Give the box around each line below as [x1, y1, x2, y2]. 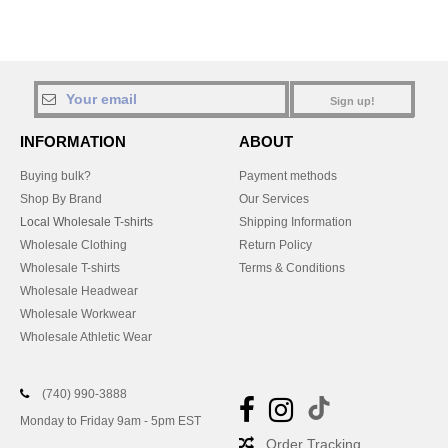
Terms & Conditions [239, 261, 345, 275]
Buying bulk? [20, 169, 91, 183]
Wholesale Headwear [20, 284, 138, 298]
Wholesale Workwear [20, 307, 136, 321]
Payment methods [239, 169, 337, 183]
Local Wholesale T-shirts [20, 215, 153, 229]
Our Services [239, 192, 309, 206]
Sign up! [330, 95, 375, 107]
